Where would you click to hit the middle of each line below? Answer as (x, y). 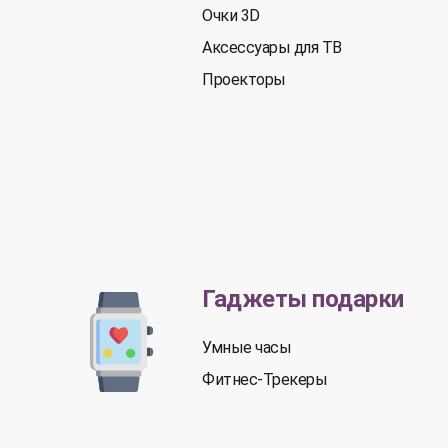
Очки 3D (231, 15)
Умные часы (246, 347)
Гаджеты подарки (303, 299)
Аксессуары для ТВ (272, 47)
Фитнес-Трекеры (264, 379)
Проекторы (244, 79)
